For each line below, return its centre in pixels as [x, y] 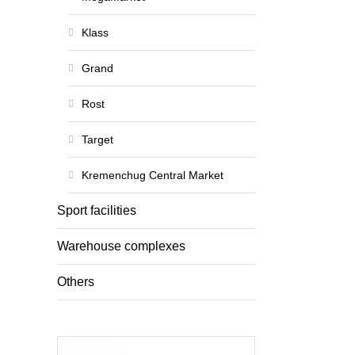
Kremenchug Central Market [153, 175]
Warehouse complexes [121, 246]
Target [97, 139]
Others [76, 282]
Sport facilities [97, 210]
